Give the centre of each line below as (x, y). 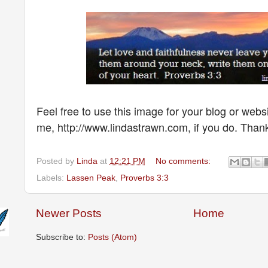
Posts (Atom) (112, 237)
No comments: (184, 161)
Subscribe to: (62, 237)
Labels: (51, 178)
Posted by (56, 161)
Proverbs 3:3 (144, 178)
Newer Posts (68, 213)
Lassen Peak (91, 178)
